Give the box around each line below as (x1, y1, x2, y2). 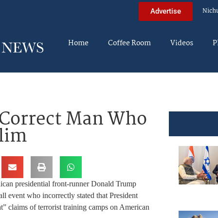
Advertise (150, 6, 181, 16)
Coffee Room (108, 37, 151, 49)
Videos (170, 37, 193, 49)
